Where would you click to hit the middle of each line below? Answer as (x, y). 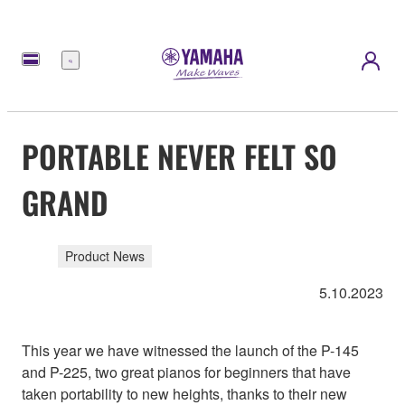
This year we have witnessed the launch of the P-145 (190, 351)
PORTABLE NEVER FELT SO (179, 155)
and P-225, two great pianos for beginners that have (186, 372)
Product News (105, 256)
